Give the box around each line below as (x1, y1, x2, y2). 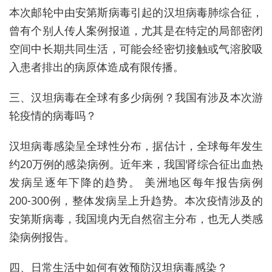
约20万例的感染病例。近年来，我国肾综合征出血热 (9, 156, 263, 171)
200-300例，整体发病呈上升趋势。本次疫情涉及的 (9, 192, 263, 208)
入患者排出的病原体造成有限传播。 (9, 59, 184, 74)
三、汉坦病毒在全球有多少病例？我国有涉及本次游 (9, 89, 263, 104)
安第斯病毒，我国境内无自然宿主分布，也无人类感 (9, 211, 263, 226)
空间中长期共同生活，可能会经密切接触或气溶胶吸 (9, 41, 263, 56)
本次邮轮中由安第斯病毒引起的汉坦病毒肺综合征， (9, 4, 263, 19)
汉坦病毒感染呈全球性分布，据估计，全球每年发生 (9, 138, 263, 153)
